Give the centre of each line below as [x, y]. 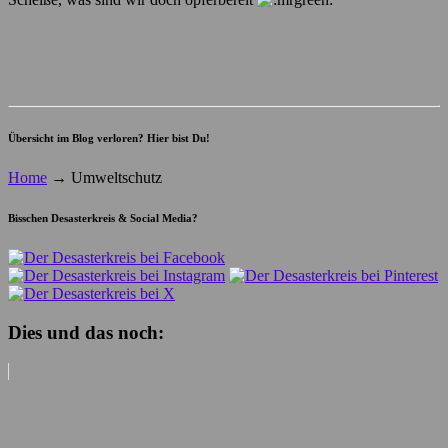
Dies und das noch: [86, 332]
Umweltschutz [114, 178]
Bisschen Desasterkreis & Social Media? [103, 218]
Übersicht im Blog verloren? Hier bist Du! [109, 138]
